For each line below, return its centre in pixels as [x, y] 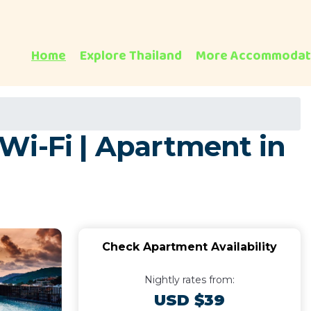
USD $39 [189, 300]
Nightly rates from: [189, 280]
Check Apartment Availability [189, 247]
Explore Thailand [131, 56]
